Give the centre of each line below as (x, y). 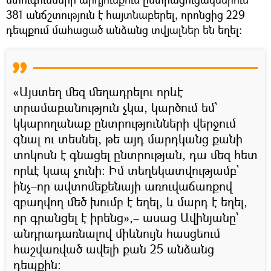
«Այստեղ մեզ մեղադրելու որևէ (98, 91)
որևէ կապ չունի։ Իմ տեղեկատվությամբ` (126, 170)
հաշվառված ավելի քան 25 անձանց (114, 249)
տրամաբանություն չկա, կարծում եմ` (116, 107)
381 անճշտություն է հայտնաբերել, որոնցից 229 (126, 14)
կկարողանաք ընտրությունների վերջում (125, 123)
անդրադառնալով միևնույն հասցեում (117, 233)
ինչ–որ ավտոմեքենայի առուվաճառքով (123, 186)
